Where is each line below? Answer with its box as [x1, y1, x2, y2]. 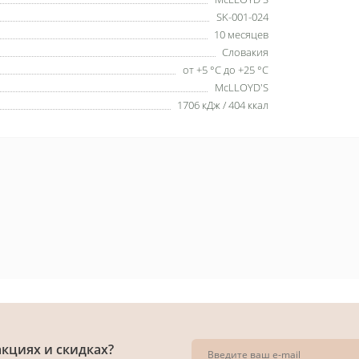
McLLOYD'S [215, 79, 268, 95]
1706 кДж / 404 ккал [177, 97, 268, 112]
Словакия [222, 44, 268, 59]
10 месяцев [214, 26, 268, 42]
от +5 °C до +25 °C [183, 62, 268, 77]
